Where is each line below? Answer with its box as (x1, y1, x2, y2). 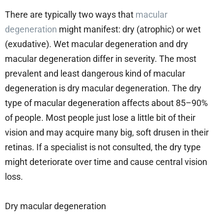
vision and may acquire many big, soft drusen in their (5, 127, 209, 137)
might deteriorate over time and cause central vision (5, 156, 207, 167)
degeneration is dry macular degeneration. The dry (5, 82, 201, 93)
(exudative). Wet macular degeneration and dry (5, 38, 188, 49)
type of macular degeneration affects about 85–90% (5, 97, 208, 108)
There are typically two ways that (5, 9, 136, 20)
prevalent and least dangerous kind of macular (5, 68, 185, 79)
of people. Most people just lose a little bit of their (5, 112, 195, 123)
